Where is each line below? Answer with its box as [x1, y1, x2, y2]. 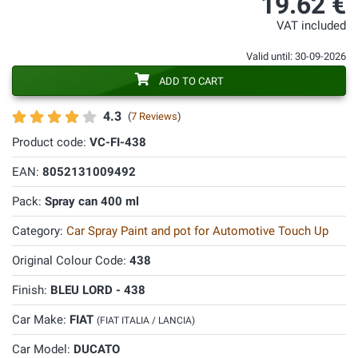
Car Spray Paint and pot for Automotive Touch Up [66, 224, 328, 238]
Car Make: [12, 312, 70, 327]
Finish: [12, 283, 50, 297]
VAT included [276, 19, 346, 33]
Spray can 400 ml [45, 194, 139, 209]
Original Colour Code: [12, 253, 129, 268]
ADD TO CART [158, 75, 224, 87]
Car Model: [12, 342, 74, 356]
